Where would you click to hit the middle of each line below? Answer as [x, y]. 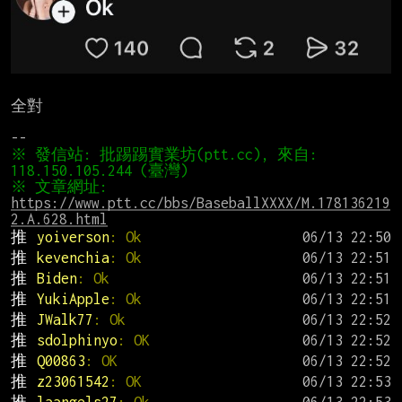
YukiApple [73, 299]
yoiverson [73, 237]
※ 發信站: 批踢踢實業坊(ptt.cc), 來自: [164, 155]
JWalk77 [65, 320]
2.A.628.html [59, 219]
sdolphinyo [77, 341]
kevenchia [73, 258]
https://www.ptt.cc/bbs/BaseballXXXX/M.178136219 [201, 203]
